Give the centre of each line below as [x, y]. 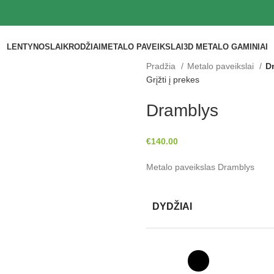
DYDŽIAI [172, 206]
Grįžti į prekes [173, 80]
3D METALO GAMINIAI [225, 47]
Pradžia [162, 66]
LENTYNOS [28, 47]
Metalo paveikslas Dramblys [200, 167]
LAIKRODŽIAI [75, 47]
